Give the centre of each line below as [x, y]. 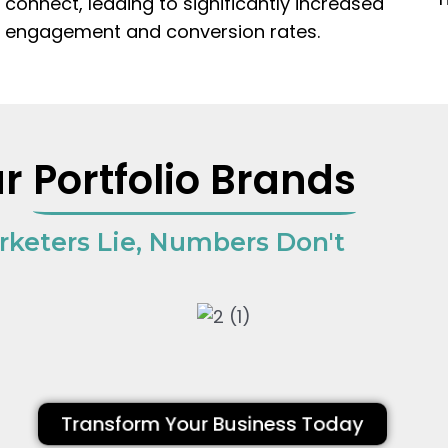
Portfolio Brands [194, 180]
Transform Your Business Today [212, 424]
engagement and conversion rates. [163, 31]
